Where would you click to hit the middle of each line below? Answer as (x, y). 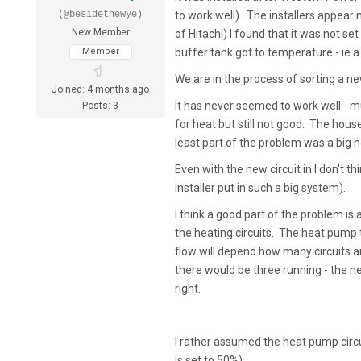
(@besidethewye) (101, 15)
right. (190, 289)
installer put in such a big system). (262, 188)
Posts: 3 (101, 106)
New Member (100, 33)
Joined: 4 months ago (101, 90)
